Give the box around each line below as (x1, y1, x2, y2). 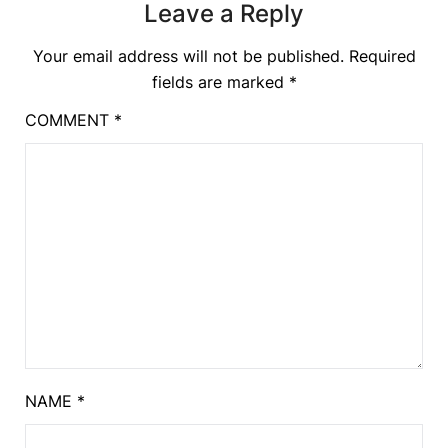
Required (348, 45, 416, 66)
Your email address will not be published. (32, 45, 344, 66)
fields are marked (151, 71, 289, 92)
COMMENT (25, 109, 114, 130)
